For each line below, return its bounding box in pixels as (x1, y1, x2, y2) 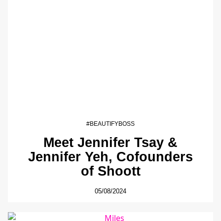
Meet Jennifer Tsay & (43, 135, 178, 150)
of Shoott (80, 163, 141, 179)
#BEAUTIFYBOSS (86, 120, 135, 127)
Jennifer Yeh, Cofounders (28, 149, 193, 165)
